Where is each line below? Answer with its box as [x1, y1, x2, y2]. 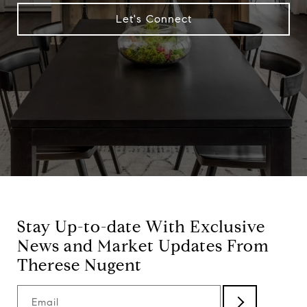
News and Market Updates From [17, 236, 269, 256]
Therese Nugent [17, 255, 142, 275]
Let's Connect [115, 12, 192, 25]
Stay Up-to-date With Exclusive [17, 217, 265, 237]
